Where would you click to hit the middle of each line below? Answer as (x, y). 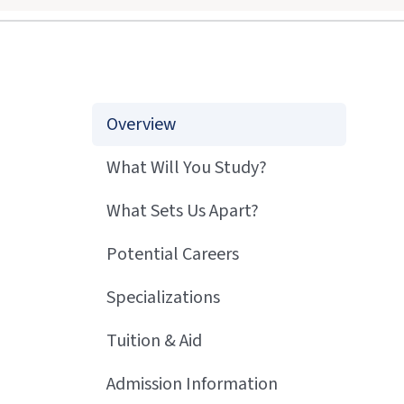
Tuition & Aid (154, 341)
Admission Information (192, 384)
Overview (141, 124)
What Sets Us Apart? (183, 211)
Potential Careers (173, 254)
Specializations (163, 298)
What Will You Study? (187, 168)
